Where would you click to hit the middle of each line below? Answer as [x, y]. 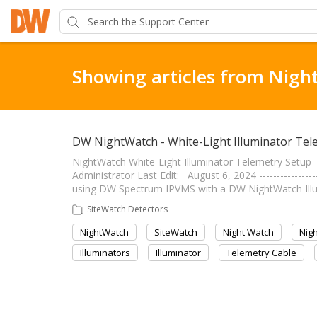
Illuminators [105, 253]
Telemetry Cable [261, 253]
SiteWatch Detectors [127, 209]
